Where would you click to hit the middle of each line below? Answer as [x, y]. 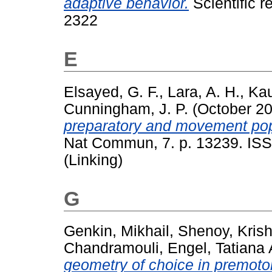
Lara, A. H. [204, 92]
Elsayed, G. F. [111, 92]
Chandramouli [111, 248]
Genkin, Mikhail [117, 231]
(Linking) [93, 160]
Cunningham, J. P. [126, 109]
